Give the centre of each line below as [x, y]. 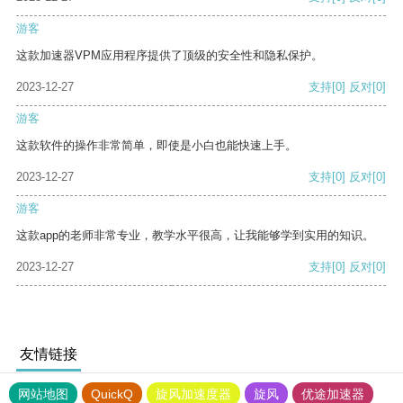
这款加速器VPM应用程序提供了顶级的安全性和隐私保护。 [170, 56]
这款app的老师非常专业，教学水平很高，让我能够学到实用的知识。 [195, 236]
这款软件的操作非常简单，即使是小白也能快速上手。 [157, 146]
